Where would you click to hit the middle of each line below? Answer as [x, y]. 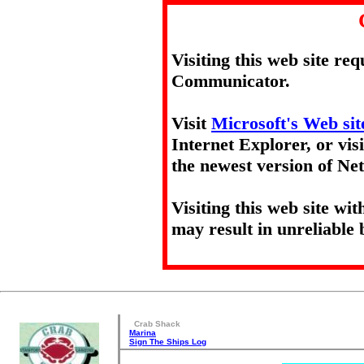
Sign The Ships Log [168, 342]
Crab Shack [157, 324]
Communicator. [231, 80]
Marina [143, 333]
